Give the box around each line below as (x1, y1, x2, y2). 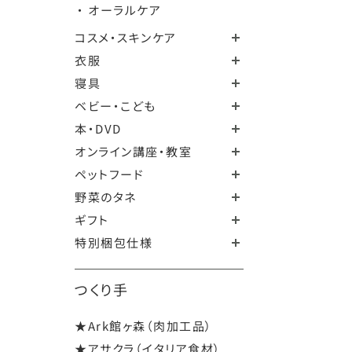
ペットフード (75, 166, 145, 182)
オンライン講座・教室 (75, 143, 192, 159)
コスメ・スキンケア (75, 29, 177, 46)
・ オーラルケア (77, 2, 162, 18)
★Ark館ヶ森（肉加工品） (75, 317, 213, 334)
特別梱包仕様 (75, 234, 153, 251)
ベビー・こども (75, 97, 156, 114)
